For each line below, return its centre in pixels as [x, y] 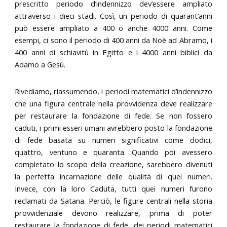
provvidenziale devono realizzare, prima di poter [113, 213]
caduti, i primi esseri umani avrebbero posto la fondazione [113, 128]
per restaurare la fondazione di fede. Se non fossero [113, 116]
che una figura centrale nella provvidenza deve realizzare [113, 104]
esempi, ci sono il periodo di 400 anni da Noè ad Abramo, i [113, 40]
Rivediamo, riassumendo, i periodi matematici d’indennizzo [113, 91]
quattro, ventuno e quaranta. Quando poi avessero [113, 152]
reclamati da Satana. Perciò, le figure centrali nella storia [113, 201]
